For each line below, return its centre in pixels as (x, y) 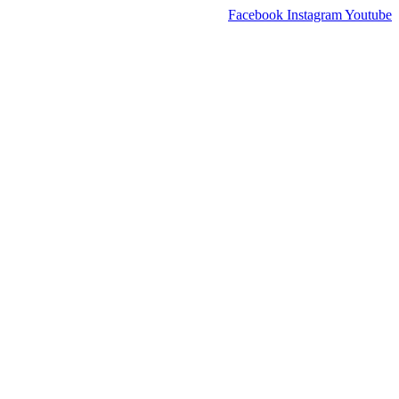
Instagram (314, 14)
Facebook (256, 14)
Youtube (368, 14)
